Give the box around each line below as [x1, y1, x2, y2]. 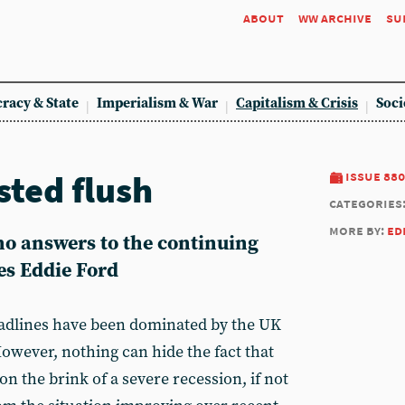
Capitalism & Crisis [236, 95, 358, 112]
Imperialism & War [97, 95, 218, 112]
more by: [329, 221, 387, 239]
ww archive [298, 9, 372, 26]
